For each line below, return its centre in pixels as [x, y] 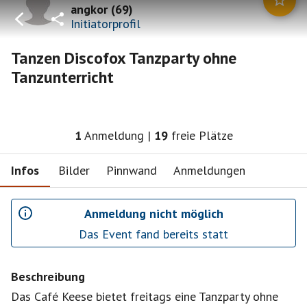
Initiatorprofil [106, 23]
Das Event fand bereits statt [153, 234]
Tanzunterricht [62, 77]
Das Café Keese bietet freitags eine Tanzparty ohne [145, 296]
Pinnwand [132, 170]
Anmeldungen [209, 170]
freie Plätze [202, 135]
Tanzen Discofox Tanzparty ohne [124, 58]
